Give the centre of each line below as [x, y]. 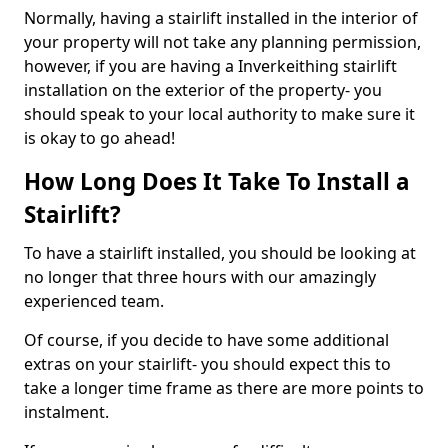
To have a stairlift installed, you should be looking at [220, 253]
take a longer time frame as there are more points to [224, 388]
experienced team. [94, 301]
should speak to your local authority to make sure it [219, 114]
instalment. [66, 412]
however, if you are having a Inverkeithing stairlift [210, 66]
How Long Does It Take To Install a [217, 181]
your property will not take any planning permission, [222, 42]
